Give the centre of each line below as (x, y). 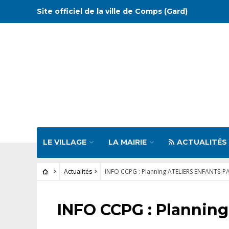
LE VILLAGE (65, 142)
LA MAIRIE (128, 142)
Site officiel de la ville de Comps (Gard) (112, 11)
